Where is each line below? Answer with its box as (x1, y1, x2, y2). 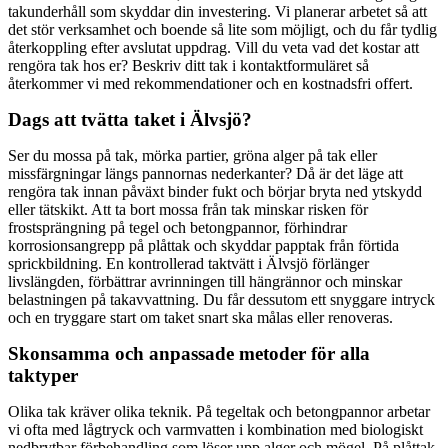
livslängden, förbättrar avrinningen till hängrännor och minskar (8, 272, 402, 290)
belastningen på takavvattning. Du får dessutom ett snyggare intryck (8, 290, 435, 308)
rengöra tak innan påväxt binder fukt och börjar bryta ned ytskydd (8, 182, 422, 200)
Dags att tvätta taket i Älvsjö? (8, 108, 252, 130)
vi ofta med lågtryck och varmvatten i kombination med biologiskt (8, 420, 423, 438)
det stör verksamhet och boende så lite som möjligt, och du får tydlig (8, 20, 437, 38)
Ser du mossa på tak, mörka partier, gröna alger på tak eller (8, 146, 377, 164)
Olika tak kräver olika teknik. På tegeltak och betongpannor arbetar (8, 402, 430, 420)
